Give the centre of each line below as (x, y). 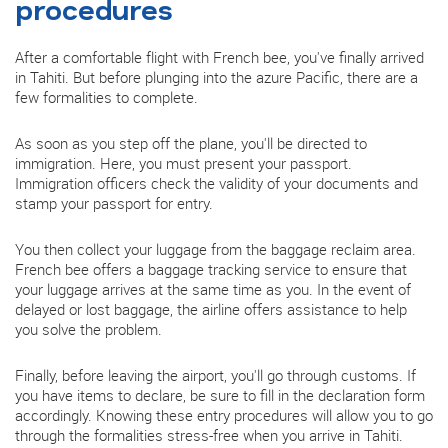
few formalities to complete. (106, 96)
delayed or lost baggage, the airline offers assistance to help (211, 309)
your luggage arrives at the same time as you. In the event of (213, 289)
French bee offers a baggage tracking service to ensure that (211, 269)
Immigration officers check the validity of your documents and (216, 182)
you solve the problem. (88, 329)
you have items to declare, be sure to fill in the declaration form (220, 395)
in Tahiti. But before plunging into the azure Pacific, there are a (216, 76)
